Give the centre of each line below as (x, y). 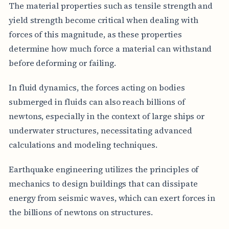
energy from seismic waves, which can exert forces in (112, 198)
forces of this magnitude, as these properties (95, 34)
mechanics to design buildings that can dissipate (103, 183)
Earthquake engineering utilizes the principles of (104, 169)
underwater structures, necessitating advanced (100, 130)
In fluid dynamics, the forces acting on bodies (97, 87)
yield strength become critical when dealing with (103, 20)
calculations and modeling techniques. (83, 144)
